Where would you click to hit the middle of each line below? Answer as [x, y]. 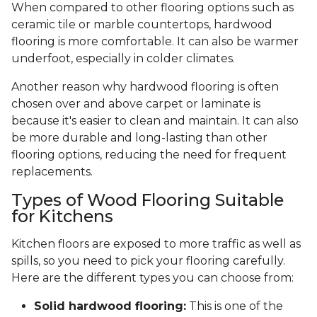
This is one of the [235, 306]
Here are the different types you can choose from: [152, 278]
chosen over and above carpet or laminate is [136, 104]
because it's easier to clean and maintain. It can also [155, 121]
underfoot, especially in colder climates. [123, 59]
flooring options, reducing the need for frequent [149, 155]
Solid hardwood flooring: [110, 306]
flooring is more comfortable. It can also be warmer [155, 42]
